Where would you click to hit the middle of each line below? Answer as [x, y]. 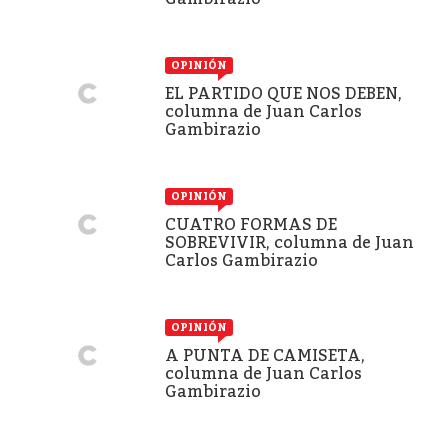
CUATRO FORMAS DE [251, 224]
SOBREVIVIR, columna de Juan [289, 242]
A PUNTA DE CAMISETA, [265, 355]
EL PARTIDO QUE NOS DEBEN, [283, 93]
